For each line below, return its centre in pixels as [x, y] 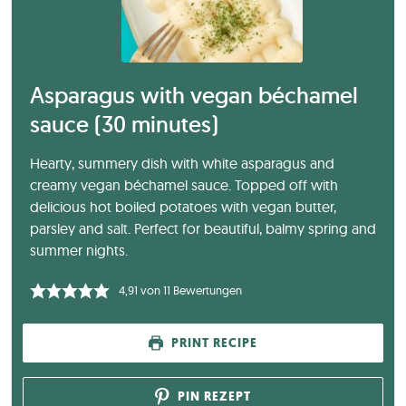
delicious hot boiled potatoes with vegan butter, [183, 207]
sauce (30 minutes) [124, 125]
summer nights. [79, 251]
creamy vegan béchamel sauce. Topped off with [184, 185]
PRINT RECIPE [213, 343]
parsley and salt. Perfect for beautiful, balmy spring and [203, 229]
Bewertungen [206, 290]
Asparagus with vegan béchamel [194, 96]
